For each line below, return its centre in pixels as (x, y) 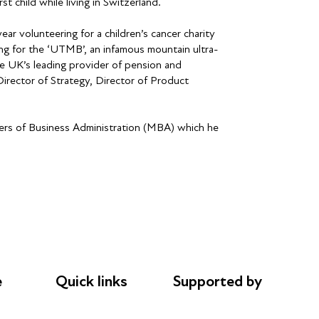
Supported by (218, 281)
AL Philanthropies (218, 309)
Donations (82, 309)
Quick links (91, 281)
